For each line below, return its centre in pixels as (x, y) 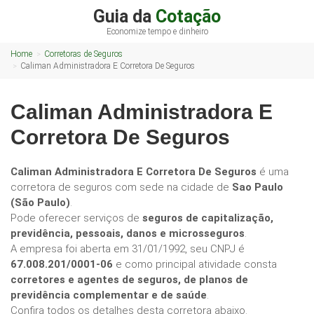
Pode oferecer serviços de (76, 218)
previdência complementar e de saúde (109, 295)
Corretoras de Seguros (83, 54)
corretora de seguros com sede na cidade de (121, 187)
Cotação (188, 16)
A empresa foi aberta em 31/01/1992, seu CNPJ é (128, 249)
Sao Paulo (258, 187)
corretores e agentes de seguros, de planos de (129, 280)
